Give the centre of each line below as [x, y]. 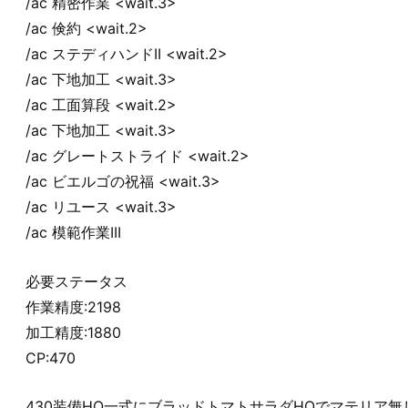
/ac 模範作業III [73, 233]
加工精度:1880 [73, 332]
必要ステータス [76, 281]
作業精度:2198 [73, 306]
